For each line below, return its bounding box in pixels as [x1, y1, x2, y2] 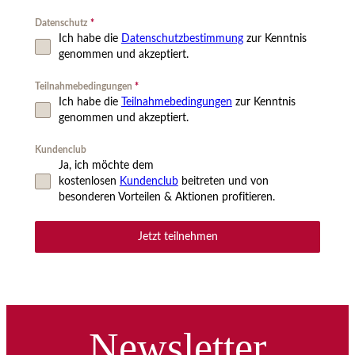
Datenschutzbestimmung [120, 32, 243, 44]
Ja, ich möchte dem [58, 159, 154, 171]
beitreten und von [177, 175, 269, 187]
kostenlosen [58, 175, 120, 187]
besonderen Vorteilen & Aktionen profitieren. [58, 191, 278, 203]
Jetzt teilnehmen [137, 231, 218, 242]
